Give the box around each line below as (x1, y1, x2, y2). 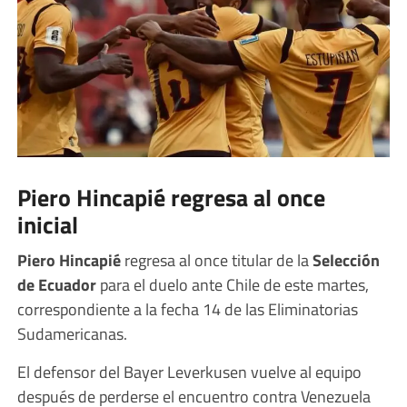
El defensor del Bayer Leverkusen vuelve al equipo (16, 358, 362, 384)
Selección (312, 246, 380, 273)
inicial (16, 206, 78, 243)
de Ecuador (16, 271, 96, 297)
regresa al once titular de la (120, 246, 313, 273)
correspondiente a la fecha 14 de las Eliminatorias (16, 295, 358, 322)
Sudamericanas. (16, 320, 127, 346)
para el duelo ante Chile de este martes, (95, 271, 369, 297)
